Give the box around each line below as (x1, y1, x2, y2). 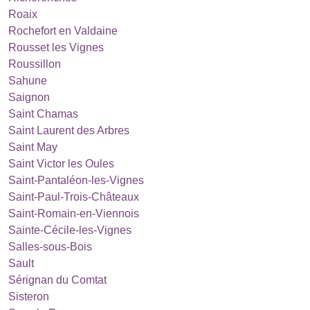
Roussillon (8, 58, 61, 70)
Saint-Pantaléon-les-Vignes (8, 174, 144, 186)
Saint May (8, 141, 57, 153)
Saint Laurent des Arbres (8, 125, 129, 136)
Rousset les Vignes (8, 42, 104, 53)
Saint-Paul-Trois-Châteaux (8, 191, 139, 203)
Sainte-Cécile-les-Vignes (8, 224, 131, 236)
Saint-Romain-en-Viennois (8, 208, 139, 219)
